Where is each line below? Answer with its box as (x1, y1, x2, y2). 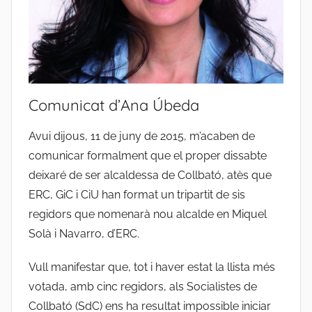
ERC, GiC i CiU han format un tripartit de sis (29, 188, 245, 202)
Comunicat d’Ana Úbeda (29, 95, 199, 116)
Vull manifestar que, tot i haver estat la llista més (29, 260, 275, 274)
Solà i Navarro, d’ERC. (29, 227, 139, 241)
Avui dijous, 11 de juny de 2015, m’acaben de (29, 130, 255, 143)
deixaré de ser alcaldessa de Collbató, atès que (29, 169, 272, 182)
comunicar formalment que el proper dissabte (29, 149, 267, 163)
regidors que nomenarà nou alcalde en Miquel (29, 208, 267, 221)
